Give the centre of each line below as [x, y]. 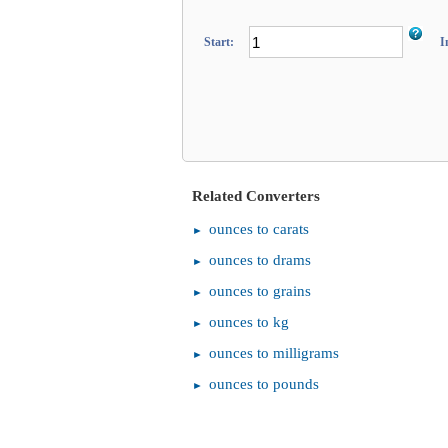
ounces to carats [259, 229]
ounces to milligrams [274, 353]
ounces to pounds [264, 384]
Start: [219, 42]
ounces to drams [260, 260]
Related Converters [256, 196]
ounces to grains [260, 291]
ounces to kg [249, 322]
